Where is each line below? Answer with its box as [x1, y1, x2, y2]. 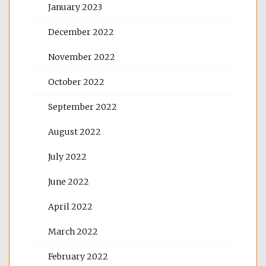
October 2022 [48, 76, 104, 87]
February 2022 [48, 251, 108, 262]
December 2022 [48, 26, 114, 37]
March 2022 [48, 226, 98, 237]
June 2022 [48, 176, 89, 187]
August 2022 [48, 126, 101, 137]
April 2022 [48, 201, 93, 212]
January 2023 [48, 1, 102, 12]
